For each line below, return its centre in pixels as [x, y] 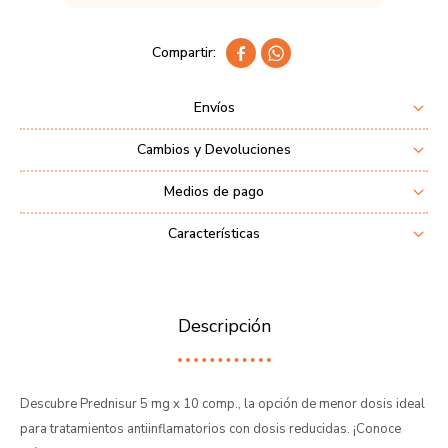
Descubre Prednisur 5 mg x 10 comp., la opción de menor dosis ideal [222, 404]
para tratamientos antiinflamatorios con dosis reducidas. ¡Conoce [210, 429]
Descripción [224, 326]
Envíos [214, 107]
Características [214, 233]
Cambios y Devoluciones [214, 149]
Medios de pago [214, 191]
